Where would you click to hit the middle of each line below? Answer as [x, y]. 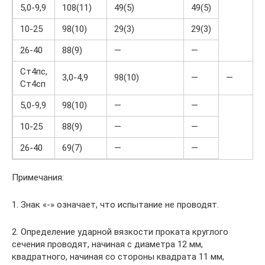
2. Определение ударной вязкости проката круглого [120, 232]
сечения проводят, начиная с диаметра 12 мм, [107, 244]
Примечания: [38, 177]
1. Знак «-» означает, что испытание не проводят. [115, 205]
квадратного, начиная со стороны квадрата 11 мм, [118, 257]
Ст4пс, [34, 72]
